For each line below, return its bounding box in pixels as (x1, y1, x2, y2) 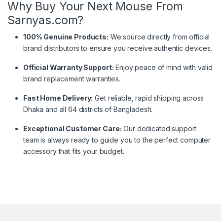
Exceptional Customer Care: (23, 124, 122, 133)
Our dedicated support (121, 124, 197, 133)
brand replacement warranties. (23, 74, 120, 83)
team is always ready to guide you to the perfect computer (23, 135, 211, 144)
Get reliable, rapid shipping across (93, 93, 204, 102)
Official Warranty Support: (23, 63, 114, 72)
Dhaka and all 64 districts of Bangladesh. (23, 105, 153, 113)
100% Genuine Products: (23, 32, 109, 41)
